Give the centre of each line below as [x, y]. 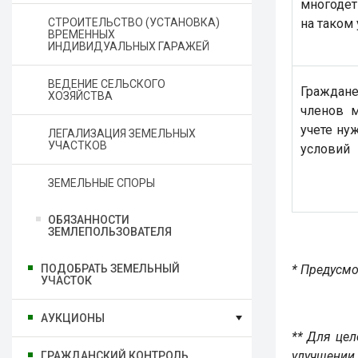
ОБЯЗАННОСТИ [89, 220]
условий [325, 149]
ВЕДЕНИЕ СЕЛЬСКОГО [107, 84]
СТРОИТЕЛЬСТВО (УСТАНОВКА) [134, 22]
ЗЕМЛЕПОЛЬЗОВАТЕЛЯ [110, 232]
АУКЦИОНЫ [73, 318]
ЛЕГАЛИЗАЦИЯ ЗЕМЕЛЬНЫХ [122, 133]
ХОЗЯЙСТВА [80, 96]
